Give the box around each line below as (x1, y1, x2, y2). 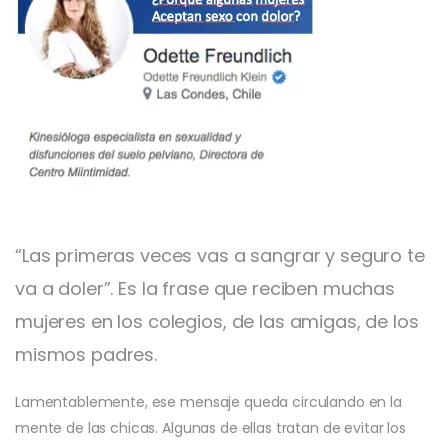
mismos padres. (15, 341, 158, 367)
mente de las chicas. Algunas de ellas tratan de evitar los (15, 417, 406, 438)
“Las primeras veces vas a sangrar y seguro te (15, 242, 425, 268)
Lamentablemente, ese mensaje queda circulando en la (15, 391, 402, 412)
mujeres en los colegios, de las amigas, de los (15, 308, 419, 334)
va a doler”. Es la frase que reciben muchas (15, 275, 395, 301)
